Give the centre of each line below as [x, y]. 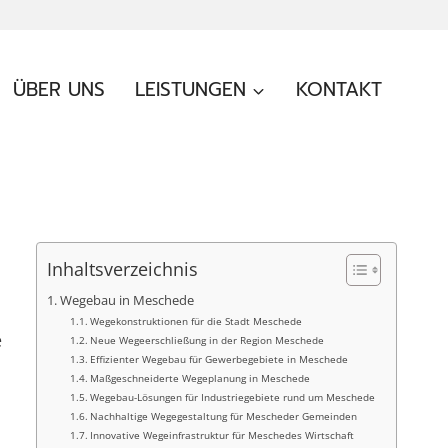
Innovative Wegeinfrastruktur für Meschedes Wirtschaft [222, 435]
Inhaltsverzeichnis [122, 269]
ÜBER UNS [59, 89]
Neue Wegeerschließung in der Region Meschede [207, 340]
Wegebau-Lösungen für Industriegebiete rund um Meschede [233, 397]
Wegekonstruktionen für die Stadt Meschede [196, 321]
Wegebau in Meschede [126, 300]
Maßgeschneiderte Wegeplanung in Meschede [200, 378]
